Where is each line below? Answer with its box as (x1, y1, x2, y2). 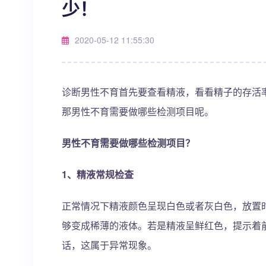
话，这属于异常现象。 (62, 238, 157, 252)
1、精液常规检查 (62, 167, 134, 181)
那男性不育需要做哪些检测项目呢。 (62, 104, 214, 118)
